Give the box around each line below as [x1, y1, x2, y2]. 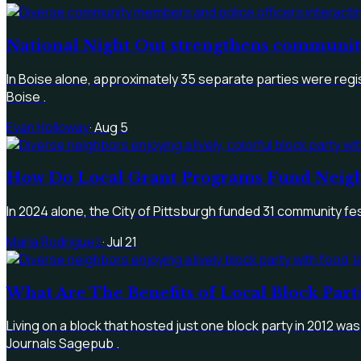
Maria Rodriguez [6, 233, 102, 251]
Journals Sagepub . [6, 334, 119, 353]
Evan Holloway [6, 118, 89, 136]
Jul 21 [107, 233, 137, 251]
